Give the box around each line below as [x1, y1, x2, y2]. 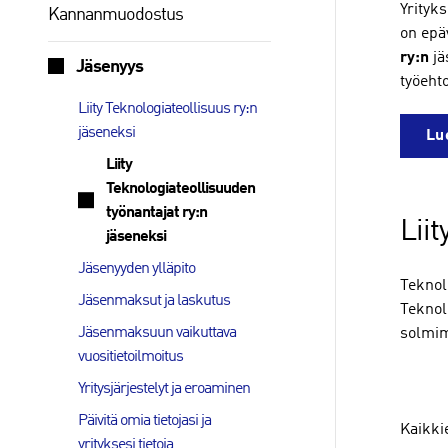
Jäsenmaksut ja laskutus [78, 293, 230, 309]
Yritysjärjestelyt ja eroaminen [78, 381, 250, 397]
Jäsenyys [76, 58, 143, 76]
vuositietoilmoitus [78, 349, 183, 365]
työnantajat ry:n [106, 205, 207, 221]
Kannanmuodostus [48, 6, 183, 24]
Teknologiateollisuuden [106, 181, 255, 197]
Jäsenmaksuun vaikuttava [78, 325, 236, 341]
